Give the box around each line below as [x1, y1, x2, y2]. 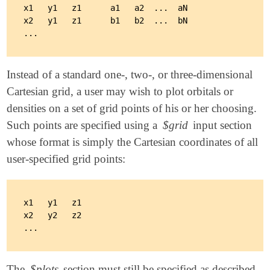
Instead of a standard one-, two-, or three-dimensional [7, 68, 253, 81]
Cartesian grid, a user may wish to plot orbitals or [7, 85, 234, 98]
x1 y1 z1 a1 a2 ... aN [24, 3, 188, 13]
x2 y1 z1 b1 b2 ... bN [24, 16, 188, 26]
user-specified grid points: [7, 152, 126, 166]
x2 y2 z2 [24, 210, 82, 220]
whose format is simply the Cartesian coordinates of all [7, 136, 259, 149]
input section [190, 119, 253, 132]
